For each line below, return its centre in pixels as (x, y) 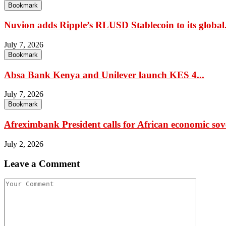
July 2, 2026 (24, 144)
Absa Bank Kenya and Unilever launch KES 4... (104, 75)
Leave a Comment (42, 163)
